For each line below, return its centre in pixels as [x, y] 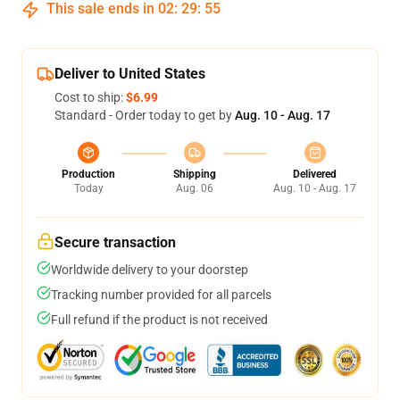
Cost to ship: [90, 97]
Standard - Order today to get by [145, 115]
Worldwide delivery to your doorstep [150, 270]
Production [88, 174]
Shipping [194, 174]
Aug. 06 [194, 188]
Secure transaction [115, 242]
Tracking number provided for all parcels [161, 295]
